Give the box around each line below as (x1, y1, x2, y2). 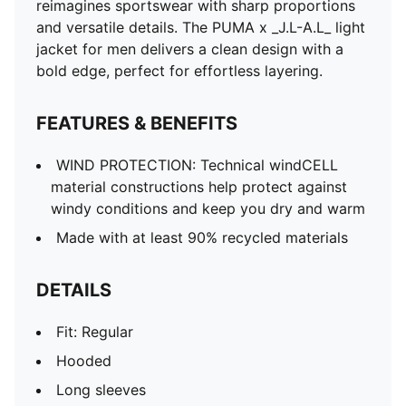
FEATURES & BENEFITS (36, 112, 237, 134)
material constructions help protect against (51, 178, 347, 196)
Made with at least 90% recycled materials (56, 228, 348, 246)
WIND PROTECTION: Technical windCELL (56, 156, 338, 174)
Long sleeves (56, 381, 146, 399)
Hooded (56, 352, 111, 370)
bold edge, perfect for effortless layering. (36, 62, 323, 80)
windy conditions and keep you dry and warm (51, 199, 365, 217)
